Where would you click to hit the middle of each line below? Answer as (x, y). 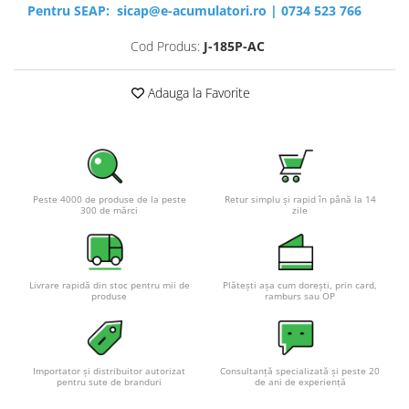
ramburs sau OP (300, 296)
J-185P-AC (234, 47)
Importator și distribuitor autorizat (109, 371)
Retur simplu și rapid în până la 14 (300, 199)
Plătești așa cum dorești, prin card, (300, 285)
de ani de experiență (300, 382)
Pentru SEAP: (72, 11)
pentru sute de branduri (109, 382)
